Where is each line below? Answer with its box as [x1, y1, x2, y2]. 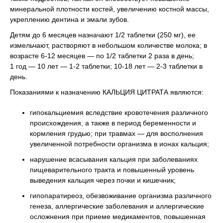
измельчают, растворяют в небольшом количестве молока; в [10, 41, 207, 49]
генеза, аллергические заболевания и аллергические [30, 202, 204, 210]
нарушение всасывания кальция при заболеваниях [30, 155, 198, 163]
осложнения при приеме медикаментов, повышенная [30, 212, 206, 221]
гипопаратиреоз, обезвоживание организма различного [30, 191, 212, 200]
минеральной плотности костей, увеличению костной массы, [10, 4, 209, 13]
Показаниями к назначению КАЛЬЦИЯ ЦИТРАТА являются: [10, 88, 204, 96]
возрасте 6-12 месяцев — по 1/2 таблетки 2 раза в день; [10, 51, 194, 60]
